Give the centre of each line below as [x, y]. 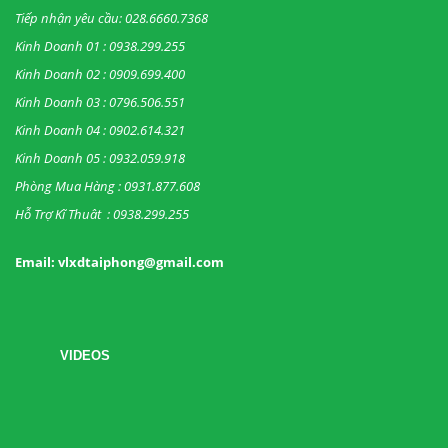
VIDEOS [85, 355]
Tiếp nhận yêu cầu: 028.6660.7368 [111, 18]
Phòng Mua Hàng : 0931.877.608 [107, 186]
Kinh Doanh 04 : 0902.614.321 [103, 130]
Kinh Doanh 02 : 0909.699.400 [101, 74]
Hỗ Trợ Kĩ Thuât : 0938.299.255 [102, 214]
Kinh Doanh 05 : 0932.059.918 [100, 158]
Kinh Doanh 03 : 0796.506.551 [100, 102]
